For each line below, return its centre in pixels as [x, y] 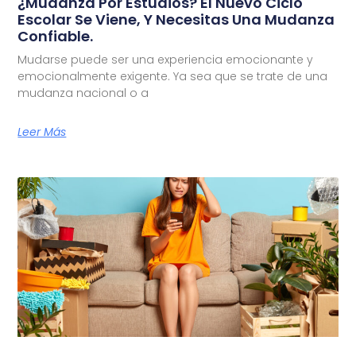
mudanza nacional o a [83, 93]
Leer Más [42, 132]
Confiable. [56, 36]
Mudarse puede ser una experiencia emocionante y [166, 59]
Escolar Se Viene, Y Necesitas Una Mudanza [176, 19]
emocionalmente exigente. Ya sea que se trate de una [173, 76]
